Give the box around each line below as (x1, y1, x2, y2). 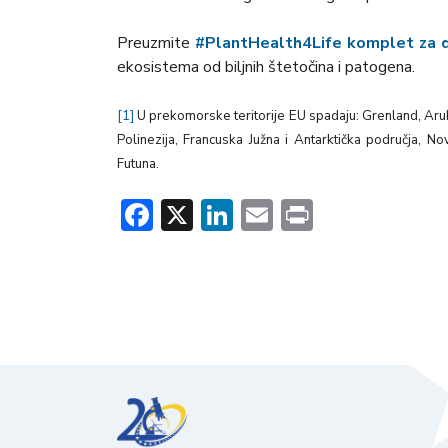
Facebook (153, 193, 285, 237)
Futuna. (117, 155, 159, 174)
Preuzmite (117, 32, 195, 55)
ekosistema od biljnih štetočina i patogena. (117, 56, 415, 79)
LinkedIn (233, 193, 352, 237)
